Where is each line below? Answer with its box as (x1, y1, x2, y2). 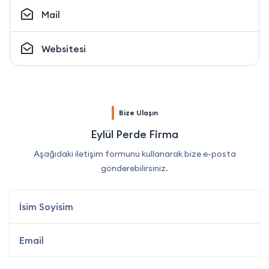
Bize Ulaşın (118, 107, 158, 117)
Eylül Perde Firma (91, 127, 178, 141)
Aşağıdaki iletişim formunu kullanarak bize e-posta (33, 148, 236, 159)
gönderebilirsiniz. (101, 162, 168, 174)
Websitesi (41, 42, 86, 55)
